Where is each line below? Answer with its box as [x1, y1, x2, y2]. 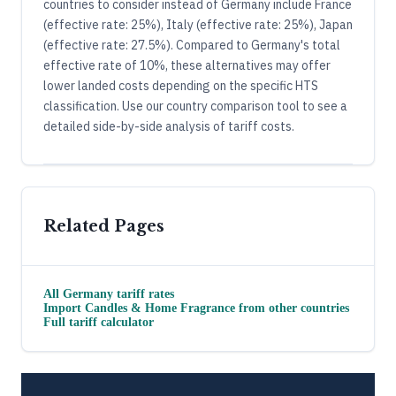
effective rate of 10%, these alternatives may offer [43, 57, 331, 73]
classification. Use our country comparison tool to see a [43, 97, 347, 114]
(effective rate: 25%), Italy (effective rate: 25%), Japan [43, 16, 353, 33]
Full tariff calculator [43, 315, 154, 329]
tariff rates [113, 286, 174, 301]
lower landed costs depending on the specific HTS [43, 77, 318, 94]
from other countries [235, 301, 349, 315]
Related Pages [43, 216, 164, 236]
